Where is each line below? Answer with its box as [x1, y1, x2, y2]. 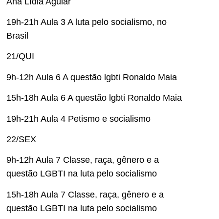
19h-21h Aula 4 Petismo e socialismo [6, 113, 151, 124]
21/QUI [6, 51, 34, 62]
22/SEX [6, 134, 36, 145]
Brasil [6, 31, 28, 41]
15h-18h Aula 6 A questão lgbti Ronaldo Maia [6, 93, 182, 103]
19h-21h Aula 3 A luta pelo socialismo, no [6, 17, 167, 27]
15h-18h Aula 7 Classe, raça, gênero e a [6, 189, 164, 199]
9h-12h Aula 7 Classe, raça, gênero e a [6, 155, 159, 165]
